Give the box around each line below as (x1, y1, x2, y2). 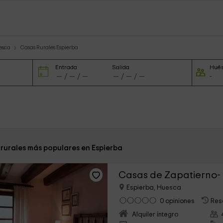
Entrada (55, 64, 77, 70)
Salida (112, 64, 130, 70)
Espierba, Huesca (125, 184, 182, 192)
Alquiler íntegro (132, 211, 179, 219)
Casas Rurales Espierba (20, 45, 78, 50)
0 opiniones (160, 198, 195, 205)
